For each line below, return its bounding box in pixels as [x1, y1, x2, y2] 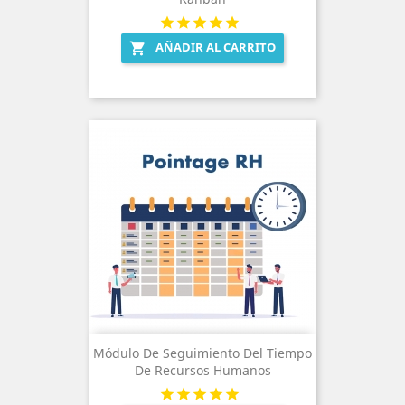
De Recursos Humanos [134, 361, 271, 379]
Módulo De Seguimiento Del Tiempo [93, 344, 312, 362]
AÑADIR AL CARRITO [155, 38, 276, 55]
